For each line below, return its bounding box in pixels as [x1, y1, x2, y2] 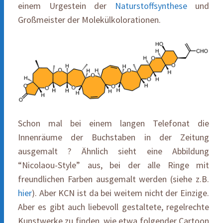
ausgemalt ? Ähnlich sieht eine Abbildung [18, 145, 209, 157]
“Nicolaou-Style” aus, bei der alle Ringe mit [18, 159, 209, 171]
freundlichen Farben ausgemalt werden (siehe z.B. [18, 173, 209, 185]
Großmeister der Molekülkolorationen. [18, 13, 161, 25]
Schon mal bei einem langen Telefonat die [18, 117, 209, 129]
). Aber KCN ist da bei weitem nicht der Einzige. [32, 187, 209, 199]
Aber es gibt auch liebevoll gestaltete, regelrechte [18, 201, 209, 213]
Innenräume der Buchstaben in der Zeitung [18, 131, 209, 143]
